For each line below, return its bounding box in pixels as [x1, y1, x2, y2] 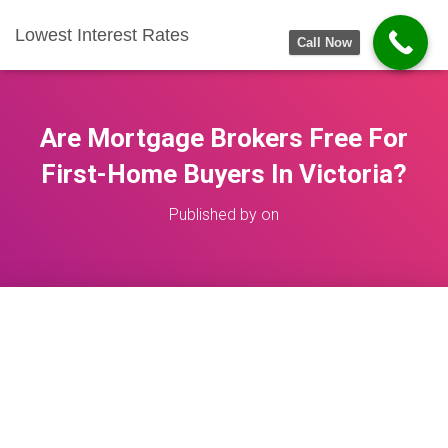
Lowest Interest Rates [15, 25, 189, 45]
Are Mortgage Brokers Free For [40, 123, 408, 153]
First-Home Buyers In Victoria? [41, 159, 407, 189]
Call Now [297, 35, 352, 50]
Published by [169, 205, 261, 224]
